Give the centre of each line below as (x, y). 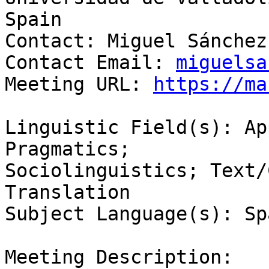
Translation (68, 192)
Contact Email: (90, 63)
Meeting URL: (79, 84)
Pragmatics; (68, 149)
